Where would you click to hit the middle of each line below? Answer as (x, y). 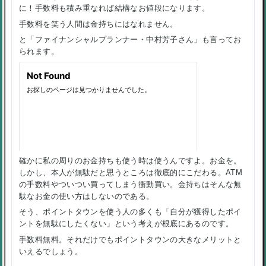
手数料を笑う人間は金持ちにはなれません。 (99, 24)
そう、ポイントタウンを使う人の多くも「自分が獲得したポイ (130, 212)
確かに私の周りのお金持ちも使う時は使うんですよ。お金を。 (130, 160)
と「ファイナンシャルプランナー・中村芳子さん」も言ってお (130, 40)
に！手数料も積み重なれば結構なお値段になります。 (115, 8)
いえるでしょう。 (51, 252)
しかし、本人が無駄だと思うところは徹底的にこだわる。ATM (131, 172)
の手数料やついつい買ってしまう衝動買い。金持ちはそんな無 (130, 184)
